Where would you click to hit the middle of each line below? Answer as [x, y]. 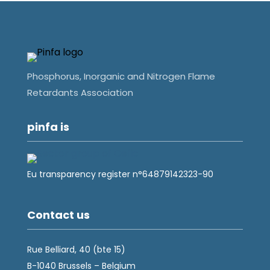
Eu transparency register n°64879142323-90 [120, 174]
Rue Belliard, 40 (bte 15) [76, 249]
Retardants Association [80, 92]
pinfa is [48, 127]
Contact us [58, 215]
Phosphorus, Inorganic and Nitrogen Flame [121, 76]
